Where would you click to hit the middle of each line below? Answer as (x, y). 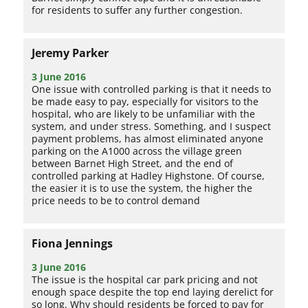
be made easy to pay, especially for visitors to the (145, 101)
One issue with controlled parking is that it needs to (152, 89)
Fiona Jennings (73, 243)
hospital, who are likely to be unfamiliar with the (144, 113)
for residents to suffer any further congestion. (137, 10)
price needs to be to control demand (116, 200)
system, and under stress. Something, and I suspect (152, 126)
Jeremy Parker (70, 53)
